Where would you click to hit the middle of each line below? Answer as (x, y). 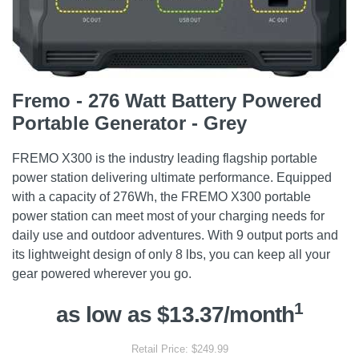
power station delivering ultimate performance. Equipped (172, 177)
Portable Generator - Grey (129, 123)
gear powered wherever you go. (102, 274)
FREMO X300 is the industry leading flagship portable (165, 158)
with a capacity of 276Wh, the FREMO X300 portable (161, 197)
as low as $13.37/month (175, 315)
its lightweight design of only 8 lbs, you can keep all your (171, 254)
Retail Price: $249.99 (179, 349)
